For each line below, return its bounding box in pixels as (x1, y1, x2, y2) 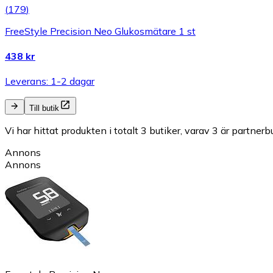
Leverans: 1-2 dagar (5, 75, 94, 88)
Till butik (29, 104, 59, 113)
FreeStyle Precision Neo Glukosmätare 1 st (5, 24, 196, 37)
